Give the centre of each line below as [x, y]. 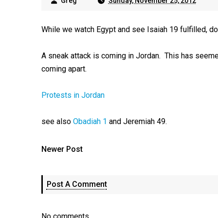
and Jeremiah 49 [136, 121]
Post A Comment [77, 184]
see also [57, 121]
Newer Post [62, 149]
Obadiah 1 [90, 121]
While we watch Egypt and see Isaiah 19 [109, 29]
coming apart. [64, 69]
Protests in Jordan [73, 95]
